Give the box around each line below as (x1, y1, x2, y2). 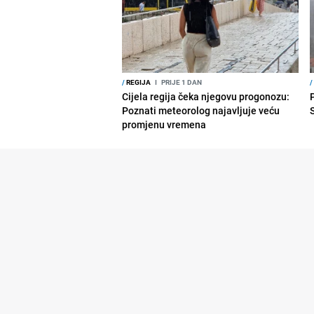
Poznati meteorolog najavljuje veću (122, 103, 280, 117)
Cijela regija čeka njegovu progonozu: (122, 89, 290, 103)
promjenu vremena (122, 117, 207, 131)
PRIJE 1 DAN (160, 76, 203, 87)
